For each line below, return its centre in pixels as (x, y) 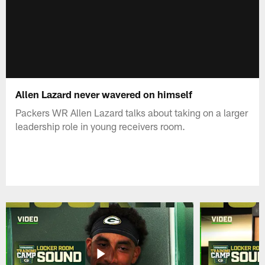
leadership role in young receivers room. (101, 126)
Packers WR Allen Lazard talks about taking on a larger (132, 112)
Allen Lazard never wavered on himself (104, 94)
